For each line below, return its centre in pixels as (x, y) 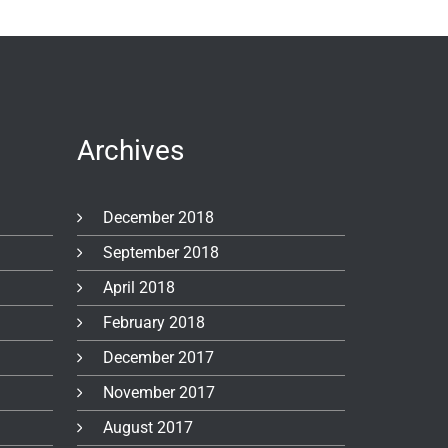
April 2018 (139, 287)
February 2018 (154, 322)
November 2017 (159, 392)
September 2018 (161, 252)
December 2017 (159, 357)
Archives (130, 150)
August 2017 (148, 427)
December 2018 (159, 217)
